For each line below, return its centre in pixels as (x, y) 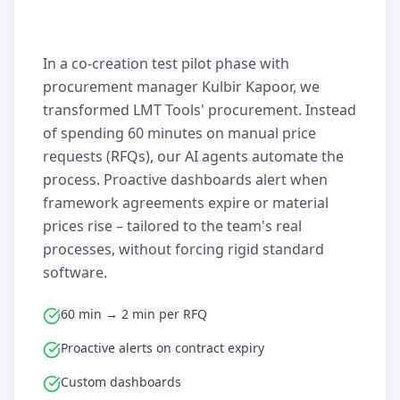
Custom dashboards (121, 382)
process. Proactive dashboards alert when (185, 179)
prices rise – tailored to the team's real (172, 226)
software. (75, 272)
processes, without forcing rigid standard (183, 249)
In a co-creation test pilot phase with (166, 63)
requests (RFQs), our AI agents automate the (193, 156)
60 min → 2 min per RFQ (134, 314)
